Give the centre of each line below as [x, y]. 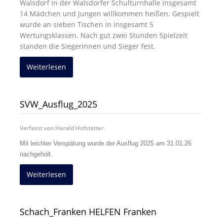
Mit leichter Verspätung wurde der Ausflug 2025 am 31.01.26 [106, 143]
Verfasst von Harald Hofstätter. [62, 128]
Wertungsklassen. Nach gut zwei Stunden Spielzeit [104, 35]
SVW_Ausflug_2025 [58, 104]
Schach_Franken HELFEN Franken [88, 211]
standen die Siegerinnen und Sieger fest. [89, 46]
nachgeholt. [36, 154]
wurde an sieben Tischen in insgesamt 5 [87, 24]
